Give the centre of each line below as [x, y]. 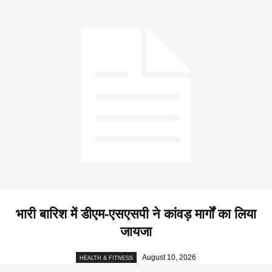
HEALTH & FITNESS [106, 258]
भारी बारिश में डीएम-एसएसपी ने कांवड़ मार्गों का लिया [136, 214]
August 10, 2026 [169, 257]
